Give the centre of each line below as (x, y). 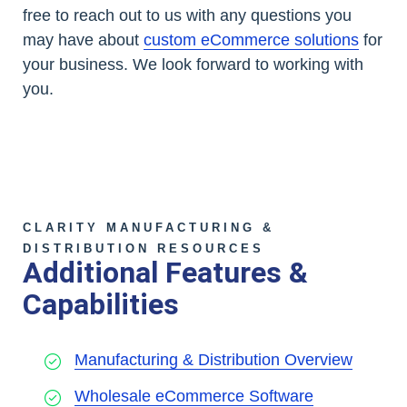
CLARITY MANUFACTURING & (149, 228)
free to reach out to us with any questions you (187, 16)
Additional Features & (165, 273)
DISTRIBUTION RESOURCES (144, 249)
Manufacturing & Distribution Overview (213, 360)
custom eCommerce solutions (251, 40)
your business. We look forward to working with (193, 65)
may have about (83, 40)
